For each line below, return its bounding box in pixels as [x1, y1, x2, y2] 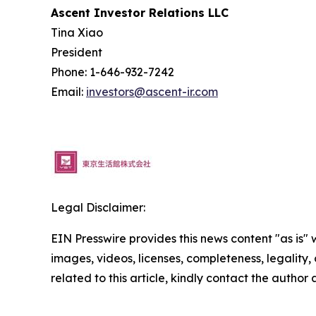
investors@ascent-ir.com [86, 85, 218, 99]
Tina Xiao [51, 25, 103, 40]
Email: [51, 85, 86, 99]
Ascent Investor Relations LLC [51, 6, 229, 20]
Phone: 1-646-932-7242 [51, 65, 174, 80]
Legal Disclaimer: [51, 200, 145, 215]
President [51, 45, 102, 60]
